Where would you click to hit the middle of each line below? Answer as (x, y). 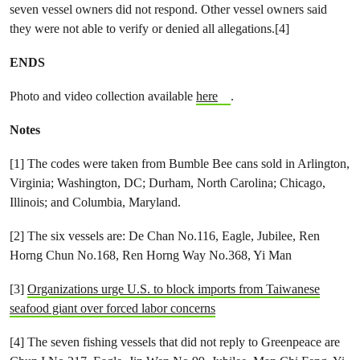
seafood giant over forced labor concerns (112, 308)
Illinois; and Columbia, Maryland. (95, 202)
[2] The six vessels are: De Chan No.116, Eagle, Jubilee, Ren (165, 236)
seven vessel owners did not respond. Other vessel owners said (168, 9)
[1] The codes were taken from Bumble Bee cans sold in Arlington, (180, 164)
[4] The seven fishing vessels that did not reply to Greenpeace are (175, 342)
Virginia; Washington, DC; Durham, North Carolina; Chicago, (168, 183)
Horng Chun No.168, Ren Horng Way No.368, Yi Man (151, 255)
